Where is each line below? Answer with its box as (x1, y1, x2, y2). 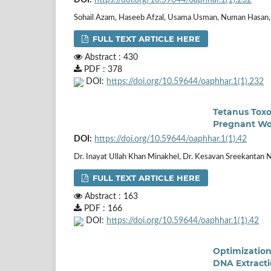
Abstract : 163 (82, 192, 138, 201)
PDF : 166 (82, 204, 122, 213)
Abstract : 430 (82, 53, 138, 62)
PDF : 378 (82, 65, 122, 74)
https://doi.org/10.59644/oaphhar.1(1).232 (106, 77, 264, 86)
